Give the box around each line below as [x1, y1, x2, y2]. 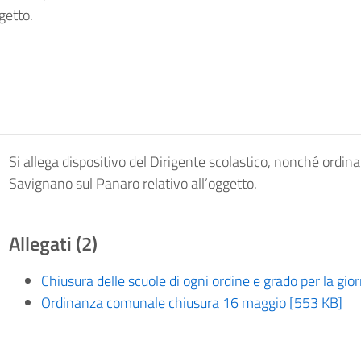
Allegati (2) [8, 229, 98, 258]
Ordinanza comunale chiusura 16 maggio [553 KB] [40, 292, 342, 313]
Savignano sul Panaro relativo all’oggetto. [8, 172, 257, 194]
